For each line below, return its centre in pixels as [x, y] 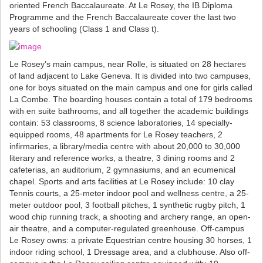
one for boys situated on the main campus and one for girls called [131, 88]
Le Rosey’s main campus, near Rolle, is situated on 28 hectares [128, 64]
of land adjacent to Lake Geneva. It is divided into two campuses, [130, 76]
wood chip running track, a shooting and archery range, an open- [130, 217]
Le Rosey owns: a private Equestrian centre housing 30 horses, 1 [131, 240]
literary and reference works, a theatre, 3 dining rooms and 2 [122, 158]
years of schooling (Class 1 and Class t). [84, 29]
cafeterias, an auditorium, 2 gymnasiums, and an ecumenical [122, 170]
